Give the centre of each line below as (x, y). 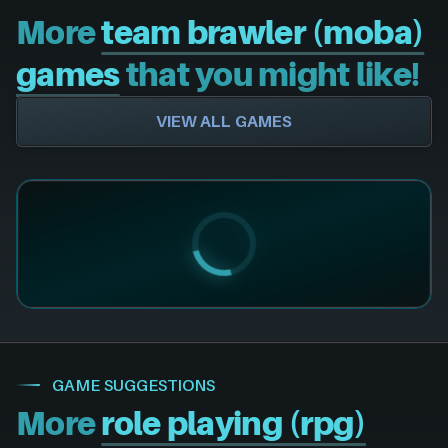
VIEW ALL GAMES (224, 120)
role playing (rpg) (233, 423)
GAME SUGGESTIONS (133, 384)
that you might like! (269, 74)
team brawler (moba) (263, 32)
